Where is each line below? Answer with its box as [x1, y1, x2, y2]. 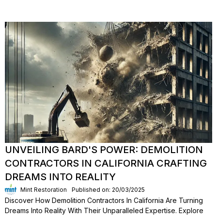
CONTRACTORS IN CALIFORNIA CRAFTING [5, 157, 207, 169]
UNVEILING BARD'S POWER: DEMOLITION [5, 144, 203, 155]
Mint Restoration [20, 186, 67, 193]
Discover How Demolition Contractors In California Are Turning [5, 196, 203, 204]
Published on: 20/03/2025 [72, 186, 145, 193]
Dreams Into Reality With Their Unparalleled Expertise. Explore [5, 206, 203, 215]
